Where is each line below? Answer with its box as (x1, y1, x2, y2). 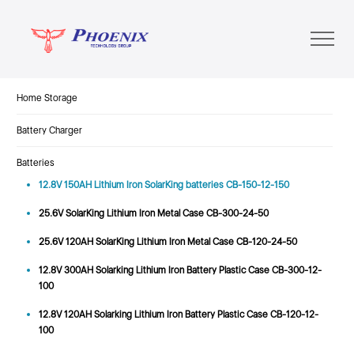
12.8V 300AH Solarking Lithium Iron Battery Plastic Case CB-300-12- (38, 264, 322, 276)
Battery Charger (16, 124, 82, 136)
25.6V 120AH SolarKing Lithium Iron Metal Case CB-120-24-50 (38, 235, 297, 247)
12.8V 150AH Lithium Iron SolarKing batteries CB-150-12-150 (38, 179, 289, 190)
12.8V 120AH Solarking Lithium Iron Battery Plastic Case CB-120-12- (38, 308, 318, 320)
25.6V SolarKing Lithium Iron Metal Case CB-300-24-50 (38, 207, 269, 219)
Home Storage (16, 92, 77, 104)
